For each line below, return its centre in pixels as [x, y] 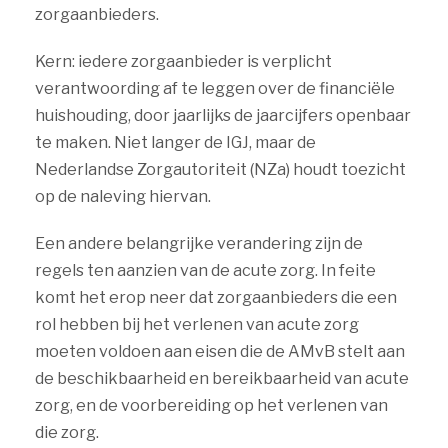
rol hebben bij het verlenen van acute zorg [197, 324]
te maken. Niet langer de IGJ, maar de [175, 142]
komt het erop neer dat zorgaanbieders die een [216, 297]
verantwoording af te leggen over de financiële [215, 88]
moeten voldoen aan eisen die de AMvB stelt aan [220, 351]
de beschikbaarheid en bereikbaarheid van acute [222, 378]
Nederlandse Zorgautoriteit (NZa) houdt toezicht [220, 169]
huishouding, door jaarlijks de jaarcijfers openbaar [223, 115]
